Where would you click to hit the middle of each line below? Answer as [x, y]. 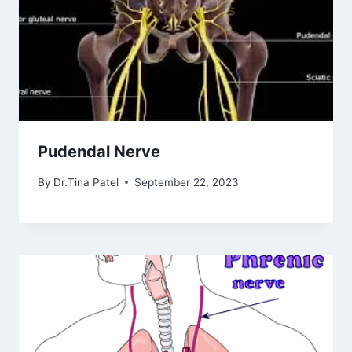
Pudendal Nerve [99, 152]
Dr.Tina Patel [86, 182]
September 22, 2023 [187, 182]
